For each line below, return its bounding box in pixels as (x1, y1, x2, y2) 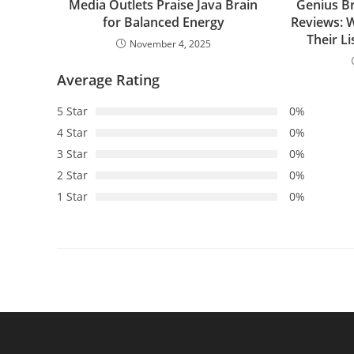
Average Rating (57, 70, 160, 89)
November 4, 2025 (129, 36, 211, 51)
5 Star (57, 103, 88, 119)
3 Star (57, 145, 88, 161)
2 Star (57, 167, 88, 183)
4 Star (57, 124, 88, 140)
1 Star (57, 188, 88, 204)
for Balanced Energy (102, 13, 224, 31)
